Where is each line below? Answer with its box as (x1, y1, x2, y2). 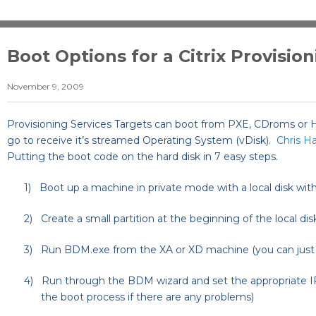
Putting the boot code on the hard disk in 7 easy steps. (7, 150, 281, 164)
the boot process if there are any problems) (41, 291, 254, 304)
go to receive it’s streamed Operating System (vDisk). (7, 134, 276, 147)
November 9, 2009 (7, 81, 84, 92)
